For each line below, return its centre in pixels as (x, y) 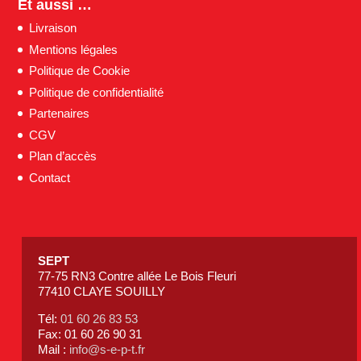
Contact (50, 177)
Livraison (53, 28)
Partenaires (60, 114)
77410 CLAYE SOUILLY (102, 291)
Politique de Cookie (80, 71)
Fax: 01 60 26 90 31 (90, 334)
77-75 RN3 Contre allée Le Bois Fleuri (137, 276)
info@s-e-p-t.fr (108, 349)
